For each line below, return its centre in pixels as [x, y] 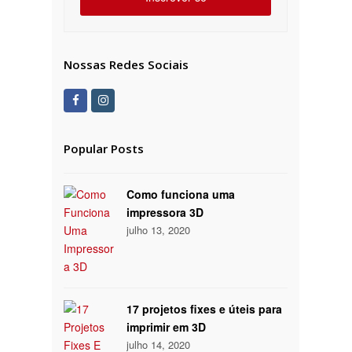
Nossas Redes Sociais [126, 65]
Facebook [102, 100]
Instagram [132, 100]
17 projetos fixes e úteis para [205, 309]
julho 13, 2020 [159, 230]
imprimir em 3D [167, 327]
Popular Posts [104, 149]
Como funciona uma [181, 194]
